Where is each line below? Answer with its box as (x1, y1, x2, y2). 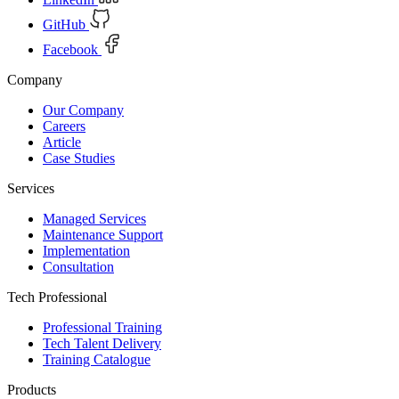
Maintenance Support (43, 226, 163, 242)
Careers (43, 118, 85, 134)
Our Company (43, 102, 124, 118)
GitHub (43, 16, 85, 32)
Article (43, 134, 81, 150)
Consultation (43, 258, 114, 274)
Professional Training (43, 319, 162, 335)
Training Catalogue (43, 351, 151, 367)
